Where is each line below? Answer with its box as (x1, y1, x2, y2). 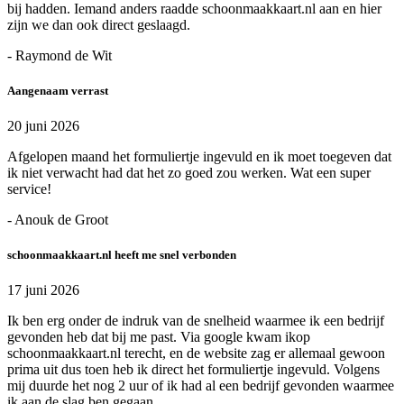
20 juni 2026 (7, 118, 79, 134)
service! (7, 181, 51, 197)
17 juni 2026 (7, 282, 79, 298)
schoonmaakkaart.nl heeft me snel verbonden (7, 248, 236, 262)
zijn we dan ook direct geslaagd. (7, 16, 190, 32)
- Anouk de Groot (7, 212, 108, 228)
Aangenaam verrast (7, 83, 108, 97)
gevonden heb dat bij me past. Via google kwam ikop (7, 329, 310, 345)
